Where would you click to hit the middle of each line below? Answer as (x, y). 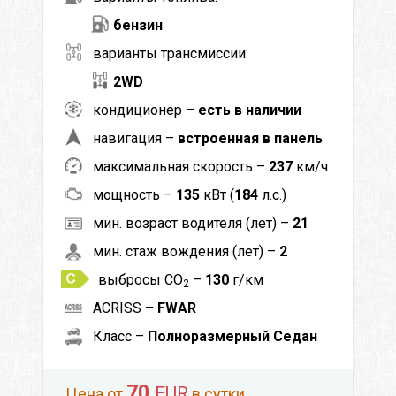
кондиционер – (145, 110)
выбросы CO (141, 279)
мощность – (134, 194)
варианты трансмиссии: (171, 53)
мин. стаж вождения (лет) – (186, 251)
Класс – (120, 336)
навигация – (135, 138)
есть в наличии (250, 110)
